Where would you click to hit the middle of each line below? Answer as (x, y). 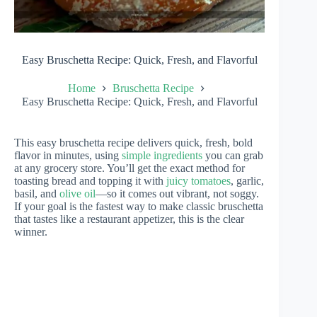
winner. (31, 231)
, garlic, (247, 180)
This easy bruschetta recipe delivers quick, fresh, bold (133, 142)
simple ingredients (162, 155)
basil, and (37, 193)
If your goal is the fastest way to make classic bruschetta (139, 206)
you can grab (233, 155)
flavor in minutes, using (68, 155)
